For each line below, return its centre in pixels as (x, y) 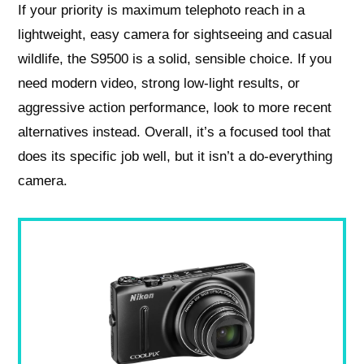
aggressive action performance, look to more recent (175, 108)
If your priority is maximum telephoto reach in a (162, 11)
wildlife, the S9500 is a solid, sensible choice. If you (175, 59)
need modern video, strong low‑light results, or (159, 84)
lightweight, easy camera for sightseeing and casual (175, 35)
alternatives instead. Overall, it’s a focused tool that (175, 132)
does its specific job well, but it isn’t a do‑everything (175, 157)
